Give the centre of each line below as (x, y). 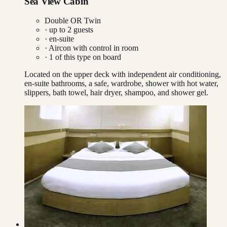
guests (82, 30)
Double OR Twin (73, 21)
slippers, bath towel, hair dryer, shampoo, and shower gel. (116, 93)
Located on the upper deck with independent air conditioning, (123, 74)
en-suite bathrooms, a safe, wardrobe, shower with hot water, (121, 84)
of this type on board (87, 57)
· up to (56, 30)
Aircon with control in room (93, 48)
